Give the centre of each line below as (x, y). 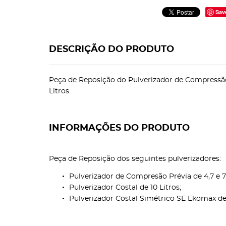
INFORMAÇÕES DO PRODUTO (119, 128)
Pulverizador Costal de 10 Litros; (125, 188)
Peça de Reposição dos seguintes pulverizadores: (135, 159)
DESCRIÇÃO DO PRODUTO (111, 49)
